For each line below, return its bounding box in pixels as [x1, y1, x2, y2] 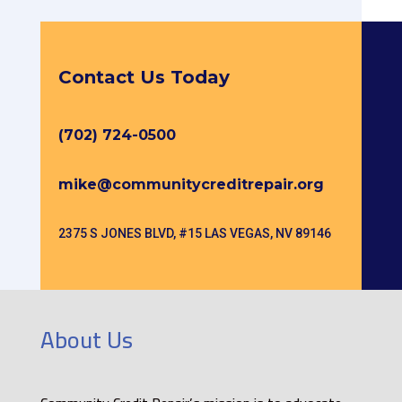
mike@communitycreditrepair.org [57, 175, 324, 193]
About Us [39, 317, 133, 362]
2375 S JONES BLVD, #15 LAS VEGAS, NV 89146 [57, 225, 331, 240]
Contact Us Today [57, 66, 230, 88]
